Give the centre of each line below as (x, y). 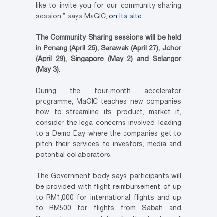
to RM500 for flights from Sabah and (108, 209)
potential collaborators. (74, 155)
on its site (125, 17)
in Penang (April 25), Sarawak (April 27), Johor (108, 49)
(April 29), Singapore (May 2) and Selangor (108, 60)
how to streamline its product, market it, (108, 113)
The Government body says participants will (108, 177)
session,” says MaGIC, (72, 17)
